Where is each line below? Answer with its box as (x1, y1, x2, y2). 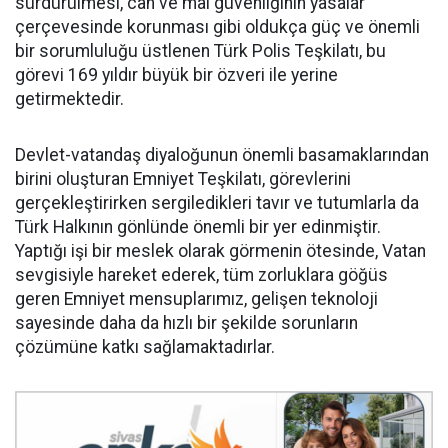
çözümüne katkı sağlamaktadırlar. (15, 337, 275, 357)
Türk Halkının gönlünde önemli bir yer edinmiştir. (15, 217, 381, 237)
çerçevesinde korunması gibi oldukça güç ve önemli (15, 17, 420, 37)
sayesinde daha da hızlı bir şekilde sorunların (15, 313, 358, 333)
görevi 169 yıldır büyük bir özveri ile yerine (15, 65, 338, 85)
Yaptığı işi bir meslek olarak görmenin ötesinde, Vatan (15, 241, 426, 261)
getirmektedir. (15, 89, 124, 109)
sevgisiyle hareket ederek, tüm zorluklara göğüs (15, 265, 388, 285)
